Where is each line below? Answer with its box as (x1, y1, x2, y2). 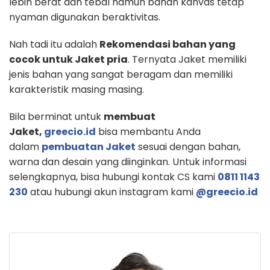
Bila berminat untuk (9, 109, 104, 124)
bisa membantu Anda (96, 124, 201, 139)
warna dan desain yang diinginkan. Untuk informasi (9, 154, 246, 169)
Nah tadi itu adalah (9, 37, 99, 51)
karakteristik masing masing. (9, 82, 144, 96)
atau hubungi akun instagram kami (28, 184, 196, 199)
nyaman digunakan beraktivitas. (9, 10, 160, 24)
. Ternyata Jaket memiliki (128, 52, 246, 66)
